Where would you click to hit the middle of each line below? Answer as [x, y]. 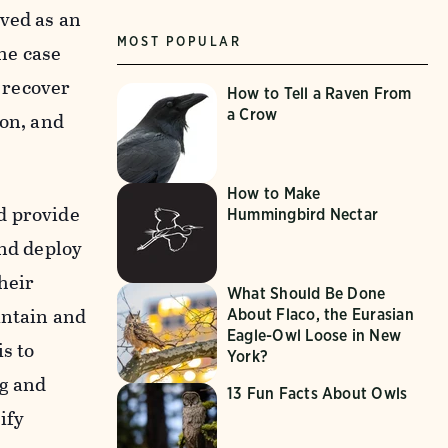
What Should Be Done [306, 293]
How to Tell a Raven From [319, 93]
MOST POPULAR [179, 41]
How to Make [273, 193]
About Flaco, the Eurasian [320, 314]
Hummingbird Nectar [302, 214]
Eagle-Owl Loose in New [314, 335]
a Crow [252, 114]
